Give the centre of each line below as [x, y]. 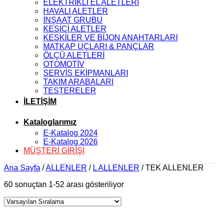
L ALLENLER [116, 168]
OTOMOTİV [64, 64]
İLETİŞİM [40, 101]
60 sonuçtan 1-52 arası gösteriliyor [64, 184]
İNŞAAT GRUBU [73, 20]
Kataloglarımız [50, 122]
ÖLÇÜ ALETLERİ [74, 55]
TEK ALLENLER [174, 168]
